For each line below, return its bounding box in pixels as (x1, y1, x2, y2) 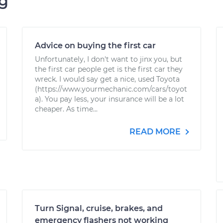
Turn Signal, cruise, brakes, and (35, 204, 163, 213)
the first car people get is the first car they (35, 65, 183, 74)
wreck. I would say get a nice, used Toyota (35, 75, 180, 84)
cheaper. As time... (35, 105, 98, 113)
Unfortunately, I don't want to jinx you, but (35, 55, 182, 64)
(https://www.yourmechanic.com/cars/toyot (35, 85, 187, 94)
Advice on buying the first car (35, 41, 156, 50)
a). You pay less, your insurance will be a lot (35, 95, 184, 104)
